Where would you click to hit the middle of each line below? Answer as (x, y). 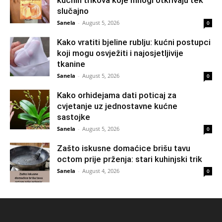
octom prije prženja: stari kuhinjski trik (130, 159)
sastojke (74, 117)
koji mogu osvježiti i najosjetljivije (120, 53)
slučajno (73, 11)
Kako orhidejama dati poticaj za (117, 95)
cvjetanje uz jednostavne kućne (117, 106)
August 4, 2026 (101, 170)
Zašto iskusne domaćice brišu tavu (124, 148)
